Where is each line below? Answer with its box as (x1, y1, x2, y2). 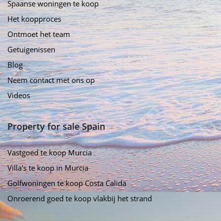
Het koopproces (7, 13, 61, 24)
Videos (7, 90, 30, 100)
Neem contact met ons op (7, 74, 95, 85)
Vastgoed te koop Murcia (7, 147, 92, 157)
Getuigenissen (7, 44, 55, 54)
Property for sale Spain (7, 120, 105, 132)
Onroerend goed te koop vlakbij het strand (7, 193, 152, 203)
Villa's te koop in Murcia (7, 162, 88, 173)
